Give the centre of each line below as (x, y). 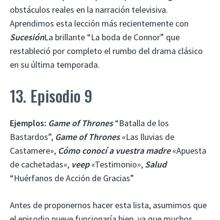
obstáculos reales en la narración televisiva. (89, 9)
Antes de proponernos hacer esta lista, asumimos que (108, 205)
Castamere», (34, 150)
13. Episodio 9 (51, 95)
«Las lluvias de (147, 137)
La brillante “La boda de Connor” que (112, 37)
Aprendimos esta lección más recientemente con (99, 23)
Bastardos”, (32, 137)
